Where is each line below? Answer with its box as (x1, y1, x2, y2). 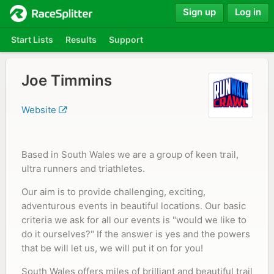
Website (21, 104, 59, 116)
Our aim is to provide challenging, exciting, (21, 186, 206, 198)
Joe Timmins (21, 72, 112, 89)
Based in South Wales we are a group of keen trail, (21, 149, 239, 160)
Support (109, 34, 143, 45)
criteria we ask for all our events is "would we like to (21, 214, 246, 226)
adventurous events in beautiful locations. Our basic (21, 200, 246, 212)
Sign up (183, 6, 216, 18)
